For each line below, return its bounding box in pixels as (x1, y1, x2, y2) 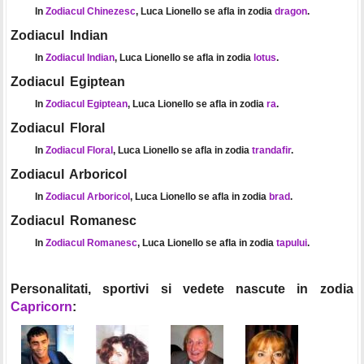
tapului (275, 236, 307, 249)
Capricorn (10, 299, 72, 314)
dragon (274, 5, 307, 17)
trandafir (251, 144, 291, 156)
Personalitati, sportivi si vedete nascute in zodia (10, 281, 353, 296)
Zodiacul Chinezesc (45, 5, 136, 17)
